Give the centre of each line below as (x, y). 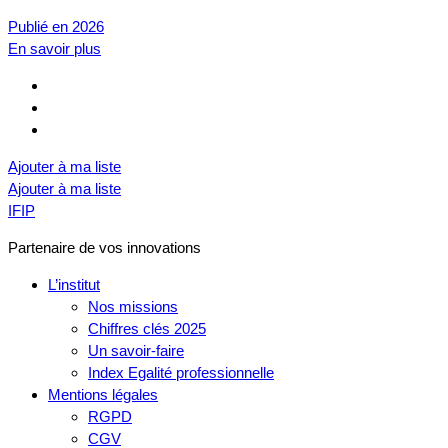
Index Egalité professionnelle (181, 372)
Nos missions (133, 306)
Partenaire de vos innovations (104, 247)
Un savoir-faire (136, 350)
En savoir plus (54, 48)
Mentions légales (103, 394)
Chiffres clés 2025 (147, 328)
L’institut (74, 284)
